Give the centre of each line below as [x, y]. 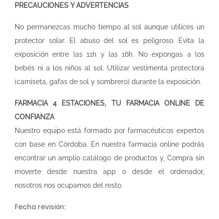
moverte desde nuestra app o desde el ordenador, [109, 172]
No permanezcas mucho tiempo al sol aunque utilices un [109, 27]
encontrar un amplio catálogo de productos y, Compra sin [109, 158]
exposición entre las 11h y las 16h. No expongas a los [109, 54]
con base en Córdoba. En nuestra [72, 144]
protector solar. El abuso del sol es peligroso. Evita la [109, 41]
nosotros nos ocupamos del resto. [69, 185]
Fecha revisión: [40, 207]
